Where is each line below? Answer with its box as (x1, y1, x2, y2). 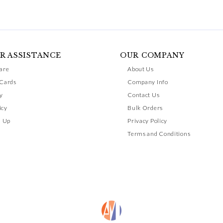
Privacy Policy (127, 117, 168, 124)
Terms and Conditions (127, 130, 191, 137)
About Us (127, 65, 154, 73)
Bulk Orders (127, 104, 163, 111)
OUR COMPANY (120, 51, 185, 60)
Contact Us (127, 91, 160, 99)
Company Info (127, 78, 168, 86)
